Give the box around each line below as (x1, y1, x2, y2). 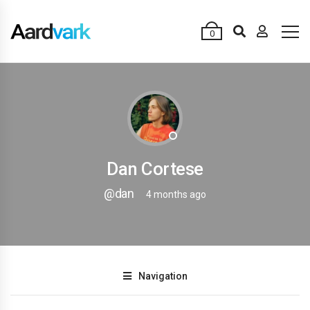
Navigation (138, 271, 188, 282)
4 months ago (146, 189, 206, 200)
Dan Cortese (107, 158, 203, 179)
